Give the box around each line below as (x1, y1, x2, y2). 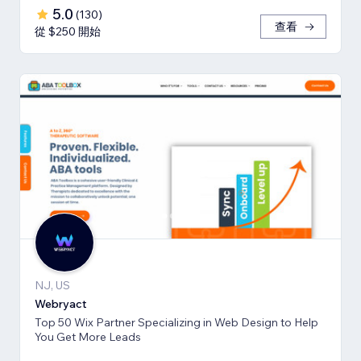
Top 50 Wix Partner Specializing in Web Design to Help (35, 315, 318, 330)
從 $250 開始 (35, 24, 101, 39)
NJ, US (35, 278, 70, 293)
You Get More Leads (35, 330, 141, 345)
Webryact (35, 297, 87, 312)
